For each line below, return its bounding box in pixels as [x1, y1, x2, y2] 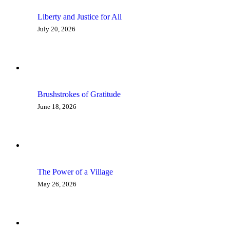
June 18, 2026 [37, 103, 76, 111]
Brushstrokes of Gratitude [37, 90, 121, 99]
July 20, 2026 [37, 25, 75, 33]
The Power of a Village [37, 167, 113, 177]
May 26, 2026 [37, 180, 76, 188]
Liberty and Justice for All [37, 12, 122, 21]
